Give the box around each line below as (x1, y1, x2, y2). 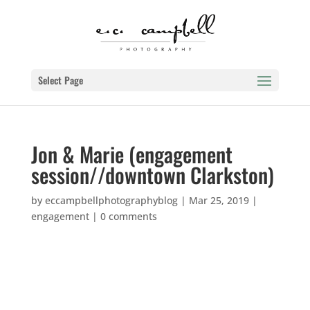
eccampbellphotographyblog (44, 194, 178, 207)
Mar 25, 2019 (188, 194, 249, 207)
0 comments (100, 210, 157, 223)
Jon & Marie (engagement (30, 138, 232, 170)
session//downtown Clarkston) (30, 159, 274, 190)
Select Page (37, 73, 83, 87)
